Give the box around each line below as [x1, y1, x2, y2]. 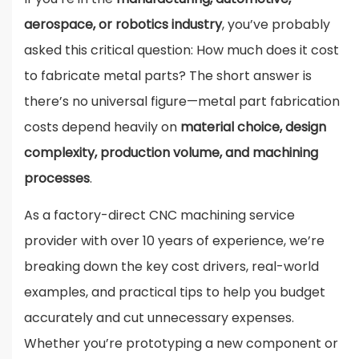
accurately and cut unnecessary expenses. [24, 309, 294, 328]
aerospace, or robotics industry [24, 15, 222, 34]
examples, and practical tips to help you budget [24, 283, 325, 302]
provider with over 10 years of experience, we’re [24, 232, 325, 251]
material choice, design [180, 118, 326, 137]
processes [24, 169, 90, 188]
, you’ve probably [222, 15, 330, 34]
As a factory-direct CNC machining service [24, 206, 295, 225]
